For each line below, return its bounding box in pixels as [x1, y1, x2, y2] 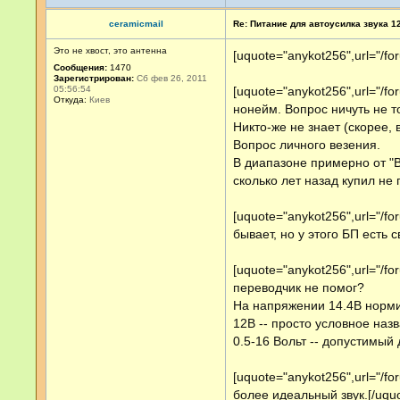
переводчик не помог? [233, 280, 364, 295]
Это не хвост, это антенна [54, 46, 167, 55]
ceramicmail [108, 19, 163, 29]
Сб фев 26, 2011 [134, 73, 207, 83]
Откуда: [54, 95, 87, 104]
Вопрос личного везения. [233, 137, 380, 152]
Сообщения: [54, 62, 107, 72]
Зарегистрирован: [54, 73, 134, 83]
